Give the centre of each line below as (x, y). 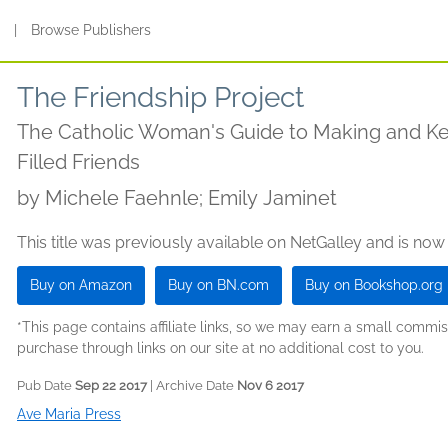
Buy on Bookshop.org (374, 285)
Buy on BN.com (218, 285)
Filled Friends (78, 162)
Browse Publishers (91, 30)
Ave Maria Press (69, 414)
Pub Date (46, 385)
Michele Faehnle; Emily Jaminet (191, 198)
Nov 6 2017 (270, 385)
